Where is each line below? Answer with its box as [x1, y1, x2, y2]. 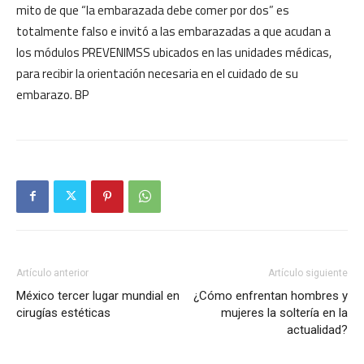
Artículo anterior [16, 266, 89, 279]
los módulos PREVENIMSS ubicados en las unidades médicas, [16, 42, 331, 62]
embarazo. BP [16, 84, 89, 104]
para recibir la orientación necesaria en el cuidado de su [16, 63, 298, 83]
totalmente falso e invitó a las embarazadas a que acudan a [16, 21, 331, 41]
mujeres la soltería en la [221, 305, 348, 320]
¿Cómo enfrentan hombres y [193, 288, 348, 303]
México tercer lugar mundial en [16, 288, 180, 303]
